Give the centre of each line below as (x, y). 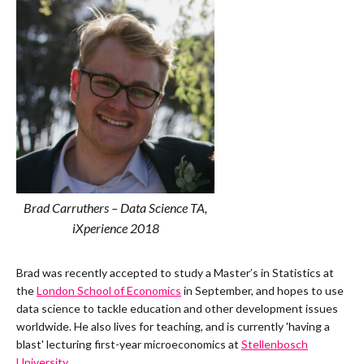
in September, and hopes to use (262, 290)
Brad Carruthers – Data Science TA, (115, 208)
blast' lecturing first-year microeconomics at (129, 344)
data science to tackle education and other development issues (177, 308)
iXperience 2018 (115, 228)
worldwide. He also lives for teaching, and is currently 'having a (173, 326)
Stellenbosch (275, 344)
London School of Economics (109, 290)
